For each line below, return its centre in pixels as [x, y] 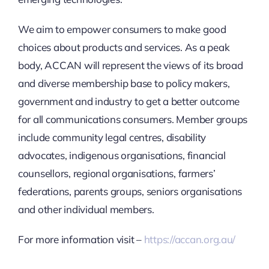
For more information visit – [81, 239]
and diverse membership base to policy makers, [124, 83]
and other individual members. [86, 209]
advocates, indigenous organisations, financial [122, 155]
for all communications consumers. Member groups [132, 119]
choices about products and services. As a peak [124, 47]
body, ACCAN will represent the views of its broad [130, 65]
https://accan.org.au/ [190, 239]
